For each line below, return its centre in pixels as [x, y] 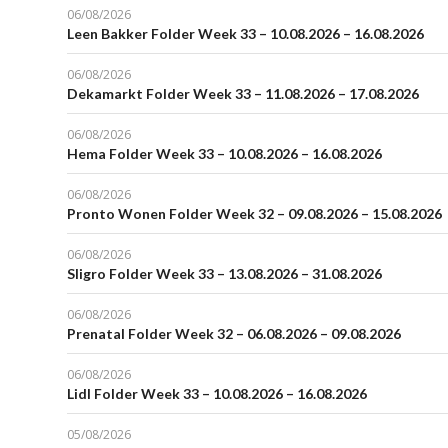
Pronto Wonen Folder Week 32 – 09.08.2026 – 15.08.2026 [254, 214]
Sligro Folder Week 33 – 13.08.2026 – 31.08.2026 [224, 274]
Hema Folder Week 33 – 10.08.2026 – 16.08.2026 [224, 154]
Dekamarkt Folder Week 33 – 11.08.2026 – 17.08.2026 [243, 94]
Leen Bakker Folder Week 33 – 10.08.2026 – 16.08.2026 [245, 34]
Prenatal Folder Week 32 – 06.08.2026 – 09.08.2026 [234, 334]
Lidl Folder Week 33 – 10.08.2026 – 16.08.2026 [217, 394]
